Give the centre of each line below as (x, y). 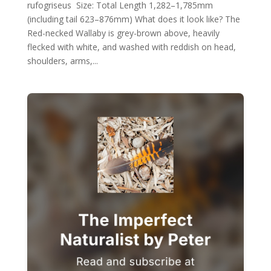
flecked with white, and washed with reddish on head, (131, 47)
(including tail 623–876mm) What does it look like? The (133, 19)
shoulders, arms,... (62, 60)
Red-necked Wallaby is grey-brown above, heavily (123, 33)
